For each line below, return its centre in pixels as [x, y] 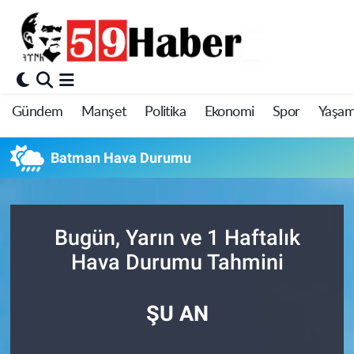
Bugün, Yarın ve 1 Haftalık [177, 237]
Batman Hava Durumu [121, 158]
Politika [165, 113]
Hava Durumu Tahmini [177, 262]
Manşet [104, 113]
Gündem [38, 113]
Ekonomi [229, 113]
